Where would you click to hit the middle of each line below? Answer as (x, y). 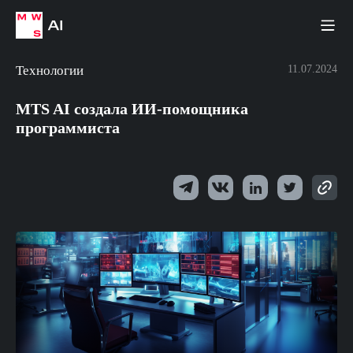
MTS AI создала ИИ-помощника (132, 109)
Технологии (50, 71)
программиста (68, 128)
